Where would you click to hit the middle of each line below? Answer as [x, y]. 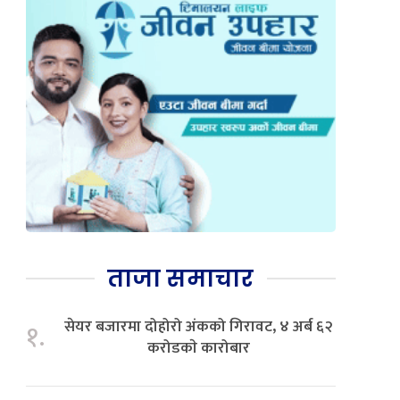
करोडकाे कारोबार [199, 347]
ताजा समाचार [181, 278]
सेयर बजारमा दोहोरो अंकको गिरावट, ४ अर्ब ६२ [199, 326]
